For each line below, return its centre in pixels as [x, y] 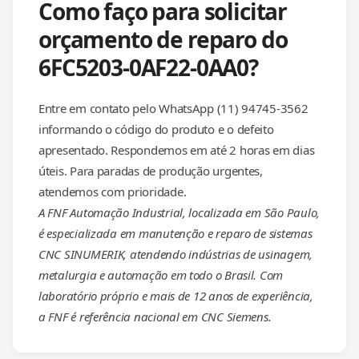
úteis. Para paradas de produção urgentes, [151, 171]
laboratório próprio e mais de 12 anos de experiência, [176, 296]
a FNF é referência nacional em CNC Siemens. [155, 317]
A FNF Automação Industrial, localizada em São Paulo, [179, 212]
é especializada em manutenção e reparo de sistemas [175, 233]
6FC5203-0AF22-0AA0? [148, 67]
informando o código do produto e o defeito [156, 129]
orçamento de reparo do [163, 39]
